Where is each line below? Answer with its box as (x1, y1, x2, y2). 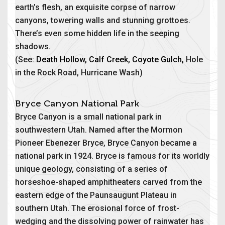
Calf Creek (89, 54, 128, 64)
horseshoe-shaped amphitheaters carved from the (15, 177, 202, 187)
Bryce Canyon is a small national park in (15, 111, 162, 122)
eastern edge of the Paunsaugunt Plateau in (15, 190, 177, 200)
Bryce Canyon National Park (15, 98, 139, 108)
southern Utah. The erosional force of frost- (15, 203, 179, 213)
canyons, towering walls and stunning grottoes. (15, 15, 190, 25)
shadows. (15, 41, 51, 51)
